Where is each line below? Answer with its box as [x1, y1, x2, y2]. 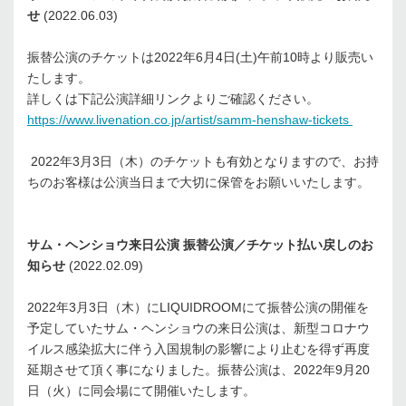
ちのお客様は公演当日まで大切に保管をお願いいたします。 [27, 175, 370, 190]
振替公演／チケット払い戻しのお [183, 237, 373, 253]
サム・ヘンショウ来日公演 [27, 237, 183, 253]
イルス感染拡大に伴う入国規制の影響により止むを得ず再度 [27, 342, 370, 357]
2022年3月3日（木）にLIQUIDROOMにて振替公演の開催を [27, 300, 369, 315]
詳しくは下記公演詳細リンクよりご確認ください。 [27, 92, 319, 107]
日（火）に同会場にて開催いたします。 [27, 383, 256, 399]
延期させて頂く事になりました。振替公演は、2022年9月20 [27, 362, 370, 378]
